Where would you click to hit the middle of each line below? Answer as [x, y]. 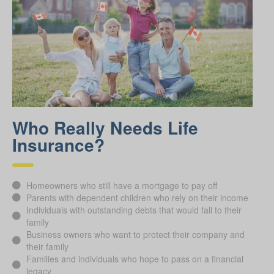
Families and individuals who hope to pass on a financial [135, 258]
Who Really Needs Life [105, 127]
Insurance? [58, 144]
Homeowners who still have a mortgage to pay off [121, 185]
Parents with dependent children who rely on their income [137, 197]
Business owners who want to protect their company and [135, 234]
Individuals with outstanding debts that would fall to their [134, 209]
